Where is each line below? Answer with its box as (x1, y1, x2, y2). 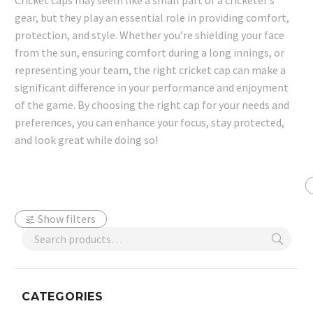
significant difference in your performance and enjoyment (15, 80, 289, 95)
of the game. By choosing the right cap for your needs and (15, 98, 289, 112)
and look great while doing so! (15, 133, 158, 147)
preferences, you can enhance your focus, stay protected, (15, 115, 284, 130)
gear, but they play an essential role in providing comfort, (15, 10, 289, 25)
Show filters (38, 212, 96, 226)
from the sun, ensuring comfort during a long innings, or (15, 45, 284, 60)
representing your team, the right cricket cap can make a (15, 63, 286, 78)
